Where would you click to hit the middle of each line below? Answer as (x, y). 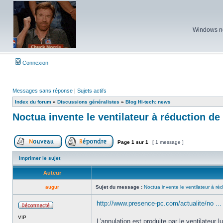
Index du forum (33, 102)
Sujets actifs (92, 91)
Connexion (35, 63)
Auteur (52, 173)
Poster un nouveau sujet (91, 151)
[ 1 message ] (168, 142)
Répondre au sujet (135, 151)
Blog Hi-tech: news (148, 102)
